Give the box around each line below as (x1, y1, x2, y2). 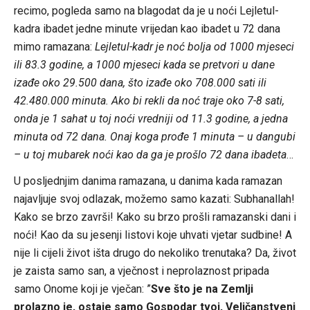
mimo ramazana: (13, 39, 95, 53)
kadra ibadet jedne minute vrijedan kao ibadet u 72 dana (13, 21, 280, 35)
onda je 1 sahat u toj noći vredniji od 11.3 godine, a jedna (13, 111, 288, 125)
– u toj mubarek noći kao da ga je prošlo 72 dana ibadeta (13, 147, 286, 161)
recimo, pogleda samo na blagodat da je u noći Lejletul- (13, 3, 279, 17)
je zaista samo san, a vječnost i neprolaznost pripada (13, 264, 269, 277)
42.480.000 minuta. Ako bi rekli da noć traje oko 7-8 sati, (13, 93, 284, 107)
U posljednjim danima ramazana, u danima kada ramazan (13, 174, 282, 188)
